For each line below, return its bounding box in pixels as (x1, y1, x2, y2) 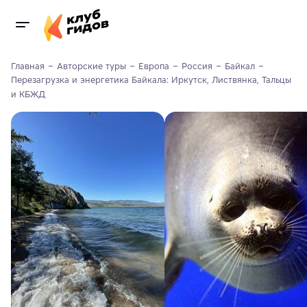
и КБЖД (11, 88, 45, 100)
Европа (138, 60, 169, 72)
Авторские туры (57, 60, 126, 72)
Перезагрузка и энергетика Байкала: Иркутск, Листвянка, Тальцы (11, 74, 291, 86)
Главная (11, 60, 45, 72)
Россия (182, 60, 212, 72)
